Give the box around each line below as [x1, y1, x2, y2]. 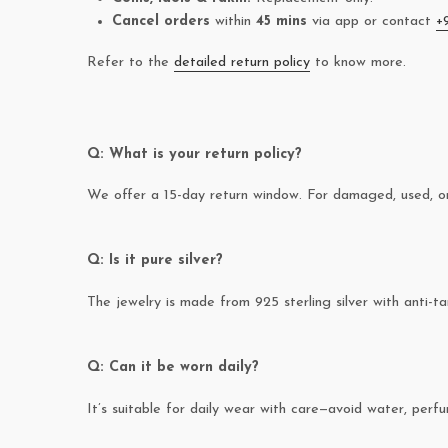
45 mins [256, 14, 307, 30]
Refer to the [87, 54, 174, 70]
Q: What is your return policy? [87, 146, 302, 162]
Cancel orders [112, 14, 210, 30]
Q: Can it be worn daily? [87, 359, 259, 375]
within [210, 14, 256, 30]
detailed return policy [174, 54, 310, 70]
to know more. [310, 54, 406, 70]
